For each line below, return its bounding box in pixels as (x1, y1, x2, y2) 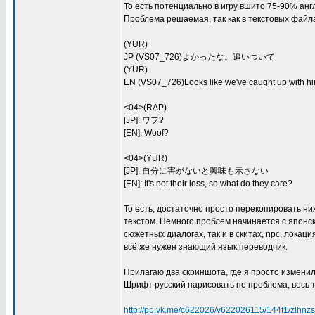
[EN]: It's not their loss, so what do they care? (124, 179, 292, 188)
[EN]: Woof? (124, 128, 169, 138)
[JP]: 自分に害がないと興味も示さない (124, 166, 269, 176)
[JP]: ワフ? (124, 115, 164, 125)
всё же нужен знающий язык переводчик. (124, 242, 288, 252)
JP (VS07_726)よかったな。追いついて (124, 52, 275, 62)
